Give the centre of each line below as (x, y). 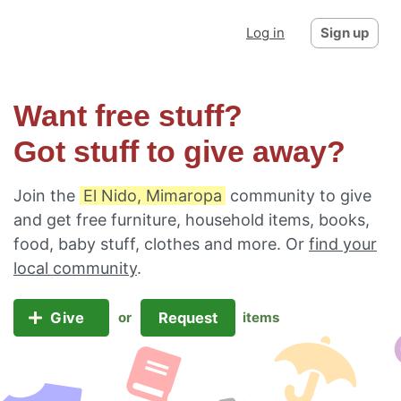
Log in (265, 33)
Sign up (345, 33)
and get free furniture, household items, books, (192, 220)
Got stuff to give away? (179, 152)
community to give (299, 196)
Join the (47, 196)
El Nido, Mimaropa (153, 196)
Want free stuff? (128, 116)
